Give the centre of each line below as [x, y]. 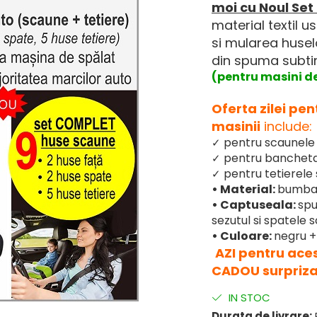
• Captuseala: [255, 205]
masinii [236, 126]
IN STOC [248, 298]
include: [286, 126]
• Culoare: [243, 236]
